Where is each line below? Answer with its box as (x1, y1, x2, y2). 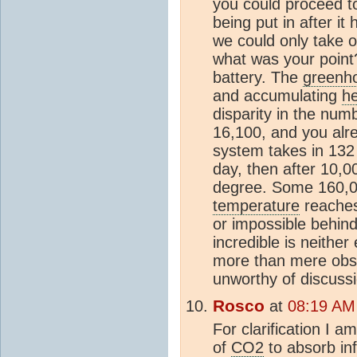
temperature (213, 196, 300, 214)
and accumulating (213, 86, 342, 104)
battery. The (213, 68, 303, 86)
